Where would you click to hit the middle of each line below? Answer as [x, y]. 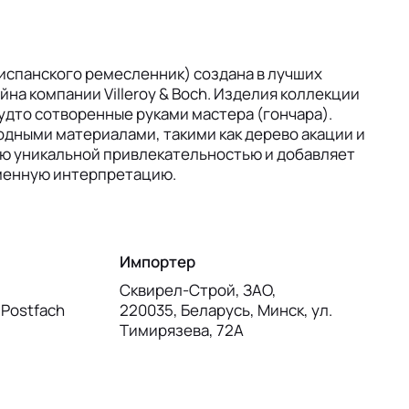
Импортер [157, 262]
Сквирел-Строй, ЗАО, [198, 290]
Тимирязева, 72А [181, 330]
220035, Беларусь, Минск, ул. [225, 310]
